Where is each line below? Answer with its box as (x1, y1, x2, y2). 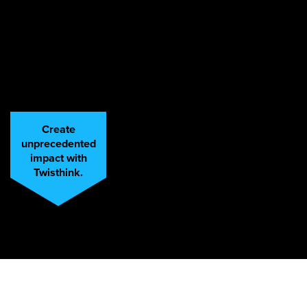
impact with (29, 149, 87, 166)
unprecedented (21, 135, 96, 151)
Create (41, 121, 75, 137)
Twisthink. (34, 164, 83, 180)
